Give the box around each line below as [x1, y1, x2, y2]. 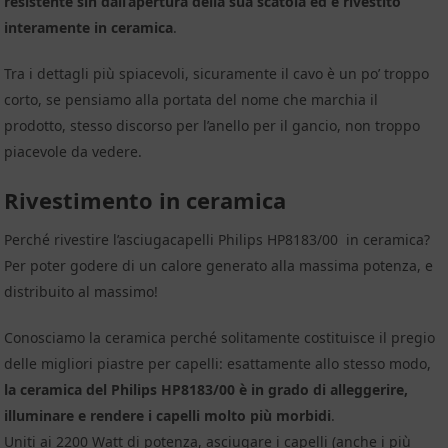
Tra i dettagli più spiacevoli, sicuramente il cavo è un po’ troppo [4, 63, 430, 83]
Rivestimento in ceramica [4, 184, 287, 215]
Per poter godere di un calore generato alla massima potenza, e [4, 255, 434, 275]
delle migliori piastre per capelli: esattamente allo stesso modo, [4, 353, 432, 373]
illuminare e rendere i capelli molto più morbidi [4, 405, 332, 425]
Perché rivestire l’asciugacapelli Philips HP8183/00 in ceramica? [4, 229, 431, 249]
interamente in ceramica [4, 17, 174, 37]
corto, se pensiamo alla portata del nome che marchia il [4, 89, 379, 109]
